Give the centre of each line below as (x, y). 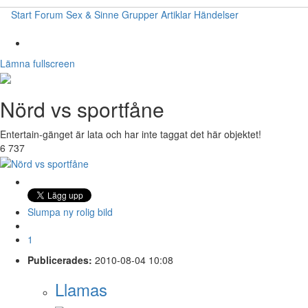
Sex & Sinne (92, 14)
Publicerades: (60, 260)
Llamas (81, 289)
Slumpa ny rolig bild (70, 211)
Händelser (216, 14)
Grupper (140, 14)
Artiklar (176, 14)
